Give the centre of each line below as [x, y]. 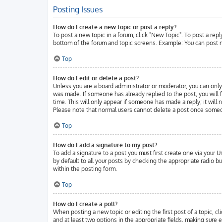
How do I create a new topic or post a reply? [115, 27]
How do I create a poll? [85, 204]
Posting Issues [78, 9]
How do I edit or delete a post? [96, 78]
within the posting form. [85, 169]
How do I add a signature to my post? [105, 145]
